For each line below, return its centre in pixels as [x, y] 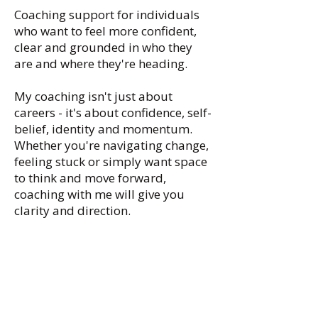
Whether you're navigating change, [111, 145]
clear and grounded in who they [103, 47]
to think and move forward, [90, 178]
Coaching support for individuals [107, 15]
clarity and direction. [72, 210]
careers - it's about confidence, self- [113, 113]
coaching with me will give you [99, 194]
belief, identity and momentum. [103, 129]
